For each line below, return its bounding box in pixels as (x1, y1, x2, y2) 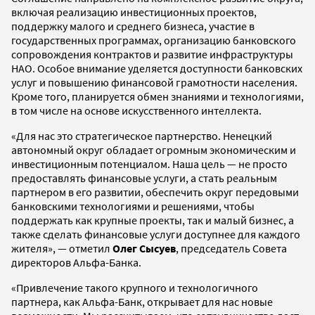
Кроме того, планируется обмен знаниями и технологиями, (11, 89, 304, 103)
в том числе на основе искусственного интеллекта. (11, 103, 262, 117)
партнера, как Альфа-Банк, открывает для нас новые (11, 294, 273, 309)
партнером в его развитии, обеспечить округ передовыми (11, 184, 299, 199)
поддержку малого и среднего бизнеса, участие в (11, 18, 255, 33)
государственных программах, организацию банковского (11, 32, 296, 47)
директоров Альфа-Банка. (11, 255, 141, 269)
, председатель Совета (176, 240, 287, 255)
